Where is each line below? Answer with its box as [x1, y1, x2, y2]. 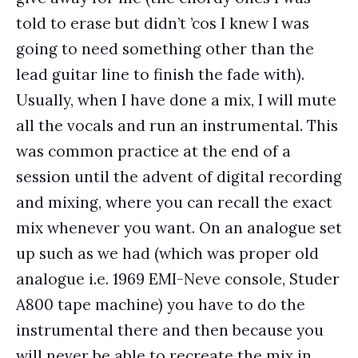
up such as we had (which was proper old [16, 244, 319, 263]
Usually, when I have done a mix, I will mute [16, 90, 336, 109]
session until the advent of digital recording [16, 167, 342, 186]
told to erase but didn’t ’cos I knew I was [16, 14, 309, 33]
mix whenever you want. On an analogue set [16, 218, 342, 237]
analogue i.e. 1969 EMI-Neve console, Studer [16, 269, 340, 288]
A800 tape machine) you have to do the [16, 295, 305, 314]
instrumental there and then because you [16, 320, 324, 340]
